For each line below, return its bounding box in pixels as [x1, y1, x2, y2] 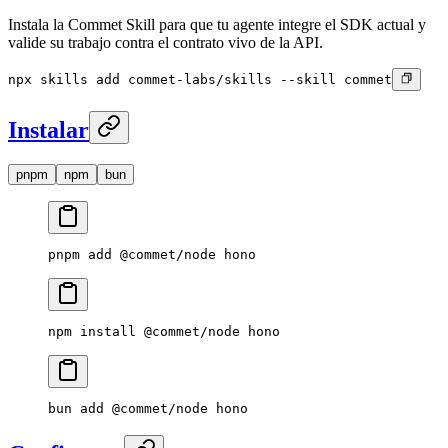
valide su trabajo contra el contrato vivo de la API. [8, 34, 323, 52]
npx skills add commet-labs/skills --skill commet [8, 72, 392, 88]
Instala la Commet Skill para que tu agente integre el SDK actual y [8, 16, 426, 34]
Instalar [8, 116, 89, 143]
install [72, 323, 136, 339]
